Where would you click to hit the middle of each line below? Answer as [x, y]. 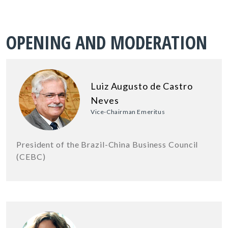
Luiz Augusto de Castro [142, 86]
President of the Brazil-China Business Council [107, 144]
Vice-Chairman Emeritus [128, 111]
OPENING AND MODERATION [107, 42]
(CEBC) [31, 156]
